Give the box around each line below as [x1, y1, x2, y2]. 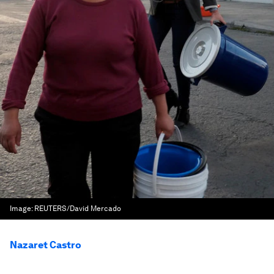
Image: [10, 204, 34, 213]
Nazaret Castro [10, 239, 81, 251]
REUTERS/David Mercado [34, 204, 121, 213]
